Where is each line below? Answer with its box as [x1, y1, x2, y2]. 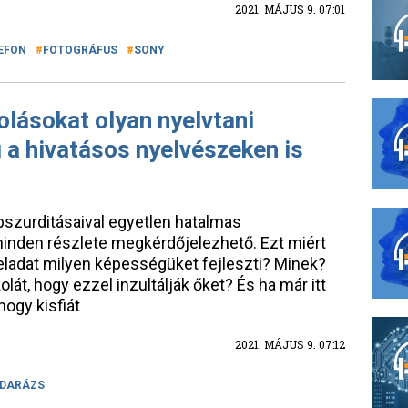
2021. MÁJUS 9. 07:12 [235, 337, 345, 352]
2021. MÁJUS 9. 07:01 [235, 2, 345, 16]
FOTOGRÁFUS [43, 44, 117, 56]
